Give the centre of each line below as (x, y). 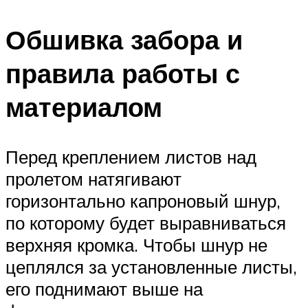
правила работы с (123, 74)
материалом (84, 107)
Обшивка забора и (124, 40)
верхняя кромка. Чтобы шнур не (136, 244)
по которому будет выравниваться (146, 222)
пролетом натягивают (93, 178)
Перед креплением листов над (131, 156)
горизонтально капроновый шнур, (143, 200)
